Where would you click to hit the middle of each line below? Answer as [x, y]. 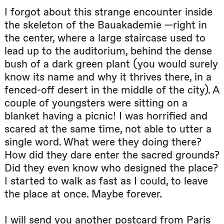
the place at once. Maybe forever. [83, 194]
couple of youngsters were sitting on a [96, 103]
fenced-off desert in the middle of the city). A [112, 90]
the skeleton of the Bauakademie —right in [106, 25]
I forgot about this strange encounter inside [108, 12]
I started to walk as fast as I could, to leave [106, 181]
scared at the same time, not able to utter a [108, 129]
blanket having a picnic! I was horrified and [106, 116]
